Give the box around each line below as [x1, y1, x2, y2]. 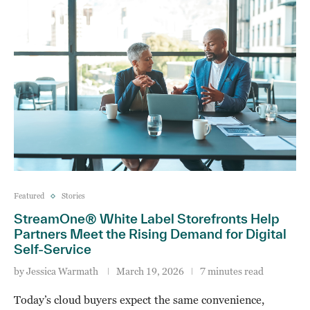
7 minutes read [200, 265, 264, 277]
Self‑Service [14, 241, 91, 257]
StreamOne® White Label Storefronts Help [14, 211, 280, 226]
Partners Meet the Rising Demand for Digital [14, 226, 286, 241]
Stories [62, 191, 85, 201]
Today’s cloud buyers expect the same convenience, [14, 293, 264, 306]
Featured [14, 191, 44, 201]
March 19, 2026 [116, 265, 184, 277]
